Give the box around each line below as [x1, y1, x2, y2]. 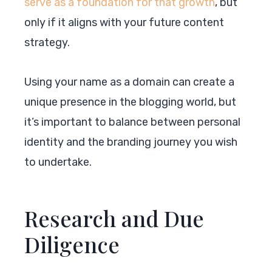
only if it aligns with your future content [24, 15, 224, 29]
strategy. [24, 35, 70, 49]
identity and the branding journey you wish [24, 135, 237, 149]
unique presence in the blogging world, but [24, 95, 236, 109]
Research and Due [24, 203, 204, 233]
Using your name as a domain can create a [24, 75, 234, 89]
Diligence [24, 229, 120, 259]
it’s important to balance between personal [24, 115, 240, 129]
